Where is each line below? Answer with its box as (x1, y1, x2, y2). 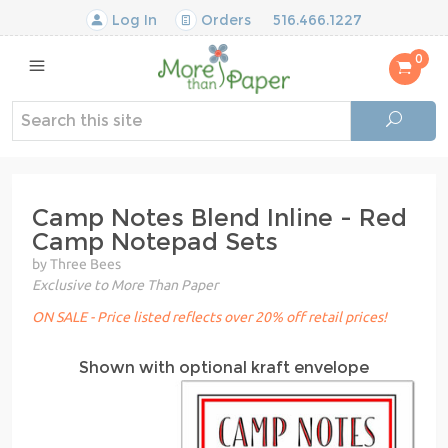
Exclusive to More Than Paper (32, 276, 218, 293)
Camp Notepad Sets (32, 226, 278, 256)
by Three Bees (32, 255, 121, 272)
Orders (197, 11, 251, 29)
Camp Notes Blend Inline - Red (32, 202, 407, 232)
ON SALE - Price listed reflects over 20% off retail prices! (32, 308, 387, 325)
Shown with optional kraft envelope (79, 357, 369, 377)
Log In (108, 11, 157, 29)
